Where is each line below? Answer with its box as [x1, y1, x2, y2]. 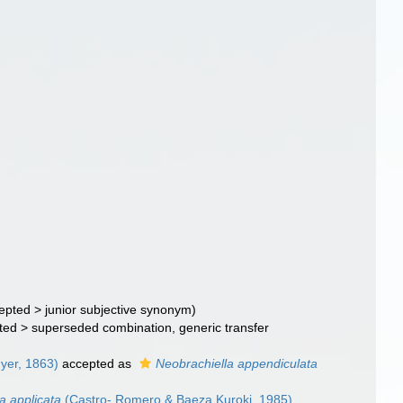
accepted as [58, 356, 136, 371]
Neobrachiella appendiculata [156, 356, 318, 371]
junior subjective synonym [45, 302, 193, 317]
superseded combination [31, 320, 173, 335]
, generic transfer [172, 320, 270, 335]
